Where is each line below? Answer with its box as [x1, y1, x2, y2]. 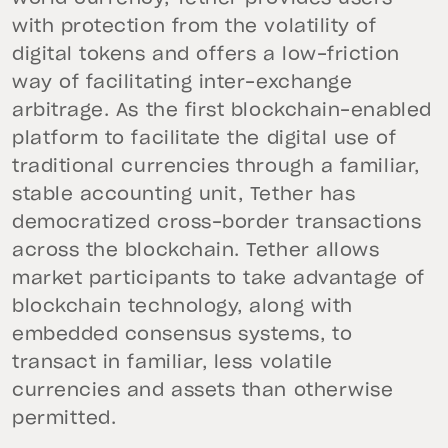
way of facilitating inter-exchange [12, 74, 353, 93]
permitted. [12, 410, 117, 429]
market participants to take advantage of [12, 270, 425, 289]
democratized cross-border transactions [12, 214, 422, 233]
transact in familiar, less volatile [12, 354, 333, 373]
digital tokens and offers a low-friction [12, 46, 400, 65]
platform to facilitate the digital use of [12, 130, 397, 149]
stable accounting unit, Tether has [12, 186, 356, 205]
